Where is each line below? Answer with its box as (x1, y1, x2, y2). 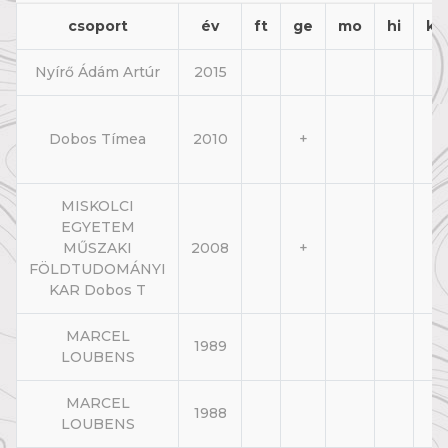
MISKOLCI (61, 197, 134, 216)
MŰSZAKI (63, 239, 132, 258)
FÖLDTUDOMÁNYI (29, 260, 166, 279)
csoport (67, 17, 128, 36)
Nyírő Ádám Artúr (35, 63, 160, 82)
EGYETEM (60, 218, 135, 237)
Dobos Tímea (49, 130, 146, 149)
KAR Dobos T (49, 281, 146, 300)
